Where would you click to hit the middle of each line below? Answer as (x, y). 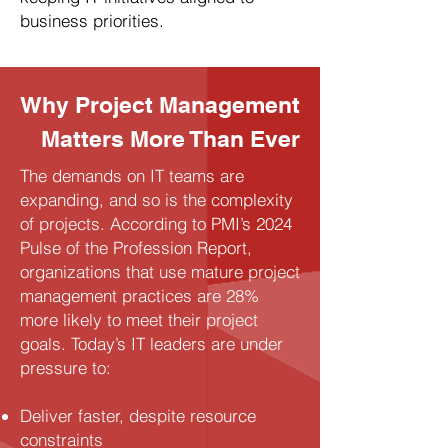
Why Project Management (160, 104)
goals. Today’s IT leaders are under (151, 343)
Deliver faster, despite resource (138, 415)
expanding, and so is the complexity (156, 199)
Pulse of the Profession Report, (136, 247)
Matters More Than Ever (170, 138)
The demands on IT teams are (132, 175)
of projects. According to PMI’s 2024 (156, 223)
